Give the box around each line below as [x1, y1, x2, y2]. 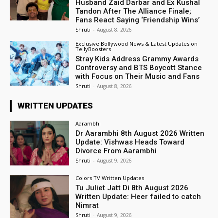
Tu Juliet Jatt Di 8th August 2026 [75, 183, 189, 192]
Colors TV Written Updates [75, 174, 145, 182]
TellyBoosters [75, 45, 111, 53]
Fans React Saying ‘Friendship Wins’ [75, 16, 200, 25]
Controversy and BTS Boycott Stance [75, 63, 202, 73]
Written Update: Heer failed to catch [75, 192, 201, 201]
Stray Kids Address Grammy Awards [75, 54, 199, 64]
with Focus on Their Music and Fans [75, 72, 200, 81]
